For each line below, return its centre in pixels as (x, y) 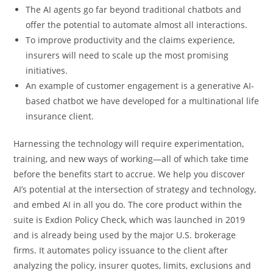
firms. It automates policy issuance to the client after (121, 250)
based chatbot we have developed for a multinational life (143, 101)
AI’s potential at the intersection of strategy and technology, (135, 189)
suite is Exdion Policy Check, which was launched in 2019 (129, 220)
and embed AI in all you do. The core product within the (128, 204)
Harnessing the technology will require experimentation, (129, 144)
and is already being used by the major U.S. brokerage (125, 235)
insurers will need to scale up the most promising (127, 55)
